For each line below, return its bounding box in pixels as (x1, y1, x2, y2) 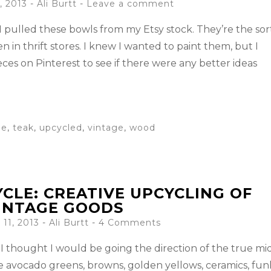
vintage (88, 122, 124, 133)
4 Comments (99, 217, 161, 228)
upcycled (39, 122, 82, 133)
